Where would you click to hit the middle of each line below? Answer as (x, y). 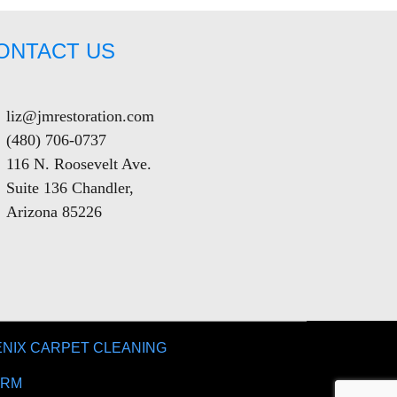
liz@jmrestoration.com (80, 116)
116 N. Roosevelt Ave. (78, 163)
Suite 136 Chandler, (70, 187)
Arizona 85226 (54, 211)
